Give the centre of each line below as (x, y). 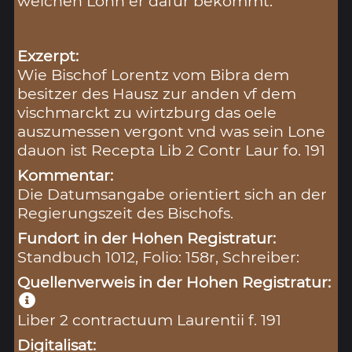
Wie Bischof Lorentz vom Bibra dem (154, 75)
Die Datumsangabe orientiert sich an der (172, 194)
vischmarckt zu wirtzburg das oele (147, 113)
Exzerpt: (48, 56)
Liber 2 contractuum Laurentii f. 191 (150, 320)
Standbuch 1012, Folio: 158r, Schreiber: (159, 257)
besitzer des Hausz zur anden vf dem (157, 94)
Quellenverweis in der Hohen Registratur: (174, 282)
